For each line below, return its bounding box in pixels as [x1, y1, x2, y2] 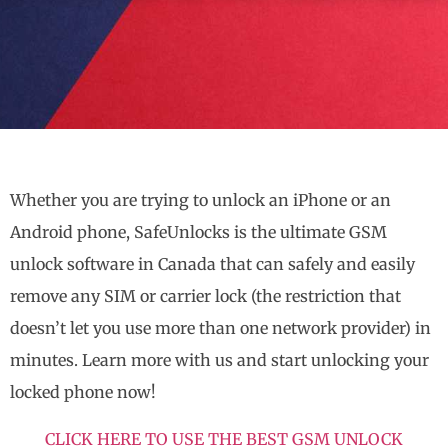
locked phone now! [10, 382, 156, 403]
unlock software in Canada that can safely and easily [10, 254, 415, 275]
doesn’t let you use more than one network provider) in [10, 318, 431, 339]
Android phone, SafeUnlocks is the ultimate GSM [10, 222, 387, 243]
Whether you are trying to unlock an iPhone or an [10, 190, 391, 211]
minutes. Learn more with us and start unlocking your [10, 350, 429, 371]
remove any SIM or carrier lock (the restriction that [10, 286, 401, 307]
